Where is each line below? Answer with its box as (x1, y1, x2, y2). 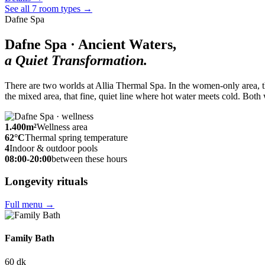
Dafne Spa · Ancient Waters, (5, 36, 176, 52)
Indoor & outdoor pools (9, 143, 98, 153)
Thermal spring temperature (25, 132, 128, 143)
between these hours (51, 153, 127, 164)
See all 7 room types (5, 3, 80, 14)
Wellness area (37, 121, 88, 132)
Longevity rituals (5, 175, 88, 188)
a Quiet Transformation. (5, 52, 147, 68)
